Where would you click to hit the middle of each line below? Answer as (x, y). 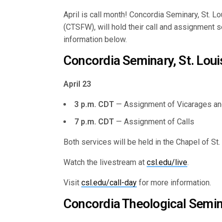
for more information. (174, 182)
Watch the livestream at (105, 162)
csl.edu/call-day (109, 182)
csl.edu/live (167, 162)
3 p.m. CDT (94, 104)
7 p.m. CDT (94, 121)
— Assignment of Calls (155, 121)
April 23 (78, 84)
